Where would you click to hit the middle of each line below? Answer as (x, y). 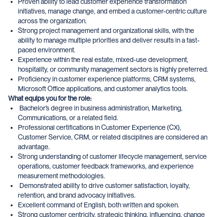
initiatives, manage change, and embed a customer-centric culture (112, 11)
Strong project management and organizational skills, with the (106, 31)
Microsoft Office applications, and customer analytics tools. (103, 89)
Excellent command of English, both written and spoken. (99, 205)
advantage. (34, 147)
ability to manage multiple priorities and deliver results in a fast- (109, 40)
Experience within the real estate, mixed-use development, (103, 60)
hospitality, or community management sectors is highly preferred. (113, 69)
